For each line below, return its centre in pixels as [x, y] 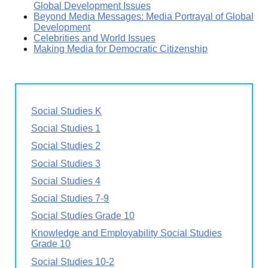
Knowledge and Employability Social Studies [127, 233]
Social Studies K [66, 111]
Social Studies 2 [66, 146]
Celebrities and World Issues [95, 38]
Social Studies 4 [66, 181]
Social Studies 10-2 [73, 261]
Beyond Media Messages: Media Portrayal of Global [144, 16]
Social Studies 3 [66, 163]
